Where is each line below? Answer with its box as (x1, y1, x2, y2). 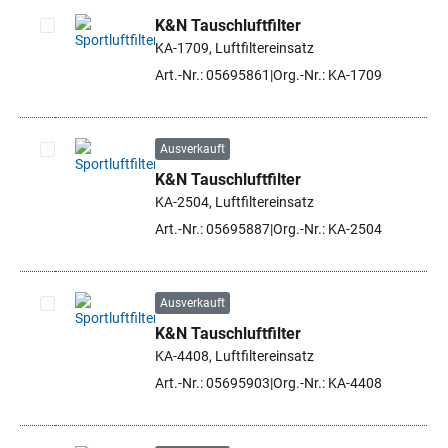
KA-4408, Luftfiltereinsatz (155, 348, 314, 364)
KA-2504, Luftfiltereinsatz (155, 194, 314, 210)
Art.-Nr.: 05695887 (155, 221, 270, 237)
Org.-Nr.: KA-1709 (273, 67, 382, 83)
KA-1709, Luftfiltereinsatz (155, 40, 314, 56)
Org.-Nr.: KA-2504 (273, 221, 382, 237)
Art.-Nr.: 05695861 (155, 67, 270, 83)
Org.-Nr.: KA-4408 (273, 375, 382, 391)
